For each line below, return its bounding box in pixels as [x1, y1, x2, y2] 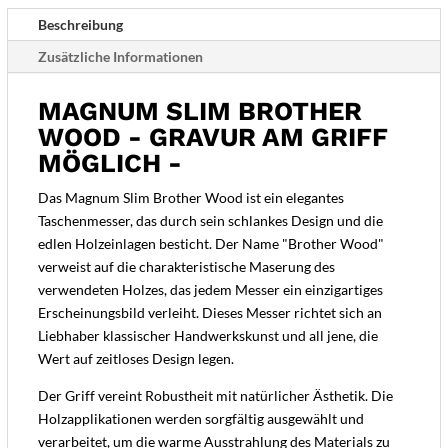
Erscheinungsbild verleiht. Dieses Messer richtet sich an [37, 304, 382, 322]
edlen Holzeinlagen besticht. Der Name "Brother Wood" [37, 235, 384, 253]
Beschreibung [37, 16, 123, 34]
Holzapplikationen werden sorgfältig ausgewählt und [37, 410, 364, 428]
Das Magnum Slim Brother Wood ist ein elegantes [37, 189, 344, 207]
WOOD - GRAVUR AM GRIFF [37, 122, 388, 153]
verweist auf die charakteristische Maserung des [37, 258, 335, 276]
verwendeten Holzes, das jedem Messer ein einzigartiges [37, 281, 383, 299]
